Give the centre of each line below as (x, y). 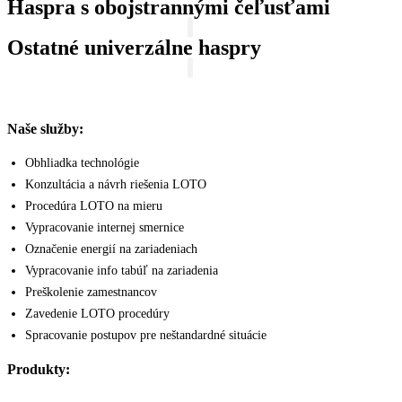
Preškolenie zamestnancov (91, 293)
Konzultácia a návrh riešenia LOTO (116, 185)
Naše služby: (45, 128)
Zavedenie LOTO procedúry (97, 314)
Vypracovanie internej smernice (105, 228)
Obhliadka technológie (82, 163)
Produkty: (39, 370)
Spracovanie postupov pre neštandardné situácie (146, 336)
